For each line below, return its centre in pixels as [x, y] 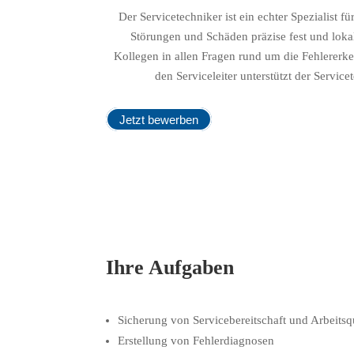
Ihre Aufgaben [170, 267]
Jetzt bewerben [159, 119]
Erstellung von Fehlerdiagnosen [196, 340]
